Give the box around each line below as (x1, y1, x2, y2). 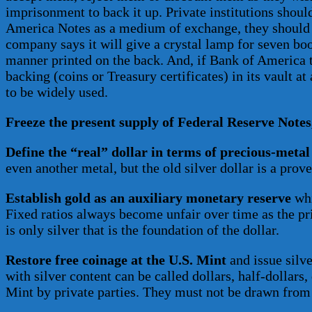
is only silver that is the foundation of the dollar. (6, 222, 279, 238)
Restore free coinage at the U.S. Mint (6, 252, 226, 268)
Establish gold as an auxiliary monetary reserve (6, 190, 291, 206)
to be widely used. (6, 84, 108, 100)
